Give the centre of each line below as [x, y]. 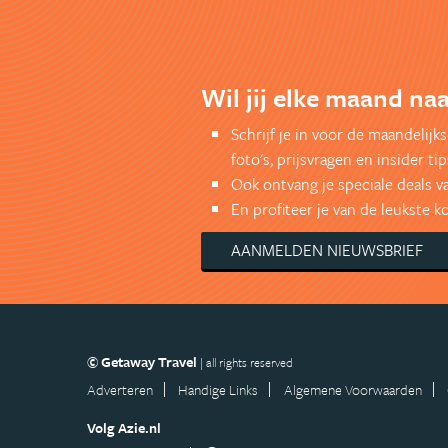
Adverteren [120, 389]
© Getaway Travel [143, 361]
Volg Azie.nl [124, 427]
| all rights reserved [246, 362]
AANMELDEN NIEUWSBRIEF [326, 250]
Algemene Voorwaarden [352, 389]
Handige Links [218, 389]
